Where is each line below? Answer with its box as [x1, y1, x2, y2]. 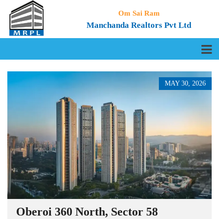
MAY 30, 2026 [165, 80, 206, 87]
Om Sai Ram [118, 9, 160, 17]
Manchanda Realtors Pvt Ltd [87, 21, 192, 30]
